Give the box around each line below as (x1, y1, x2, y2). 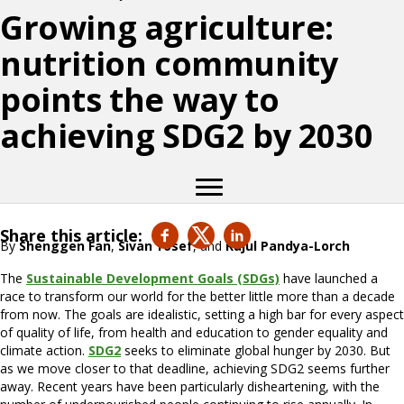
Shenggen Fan (15, 237, 111, 254)
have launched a (280, 270, 378, 287)
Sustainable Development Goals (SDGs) (26, 270, 280, 287)
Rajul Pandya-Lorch (225, 237, 350, 254)
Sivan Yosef (118, 237, 193, 254)
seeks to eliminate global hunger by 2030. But (121, 342, 390, 359)
